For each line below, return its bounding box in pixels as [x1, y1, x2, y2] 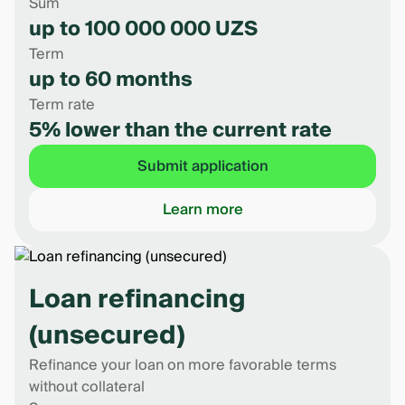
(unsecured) [29, 314, 185, 358]
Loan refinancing [29, 278, 246, 322]
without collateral [29, 374, 145, 400]
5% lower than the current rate [29, 113, 332, 147]
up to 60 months [29, 62, 193, 97]
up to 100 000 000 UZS [29, 12, 258, 46]
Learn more [162, 197, 243, 222]
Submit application [137, 154, 268, 179]
